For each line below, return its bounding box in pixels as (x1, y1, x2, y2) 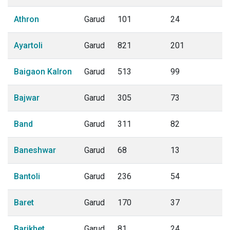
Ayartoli (14, 41, 43, 50)
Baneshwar (14, 145, 56, 155)
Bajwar (14, 93, 40, 103)
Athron (14, 14, 39, 24)
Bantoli (14, 171, 40, 181)
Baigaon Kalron (14, 67, 72, 76)
